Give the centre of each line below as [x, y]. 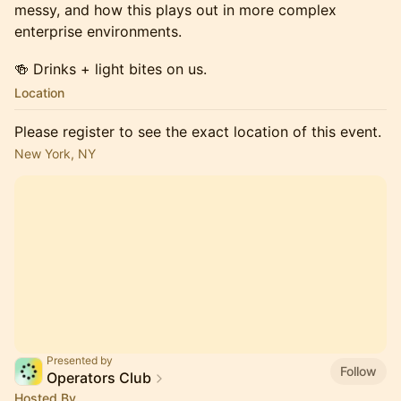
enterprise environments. [98, 31]
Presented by [80, 360]
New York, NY [55, 154]
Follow [358, 371]
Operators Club [99, 378]
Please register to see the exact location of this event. [198, 132]
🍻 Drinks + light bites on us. [111, 69]
